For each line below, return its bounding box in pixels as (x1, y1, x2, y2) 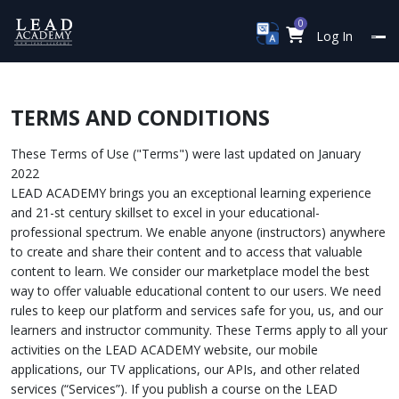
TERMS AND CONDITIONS (11, 103, 270, 132)
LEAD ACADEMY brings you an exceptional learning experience (11, 184, 371, 201)
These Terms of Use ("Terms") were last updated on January (11, 145, 361, 162)
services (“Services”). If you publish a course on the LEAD (11, 380, 338, 397)
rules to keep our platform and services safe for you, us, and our (11, 302, 383, 319)
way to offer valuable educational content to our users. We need (11, 282, 381, 299)
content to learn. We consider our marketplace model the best (11, 263, 370, 280)
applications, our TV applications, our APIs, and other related (11, 361, 360, 378)
